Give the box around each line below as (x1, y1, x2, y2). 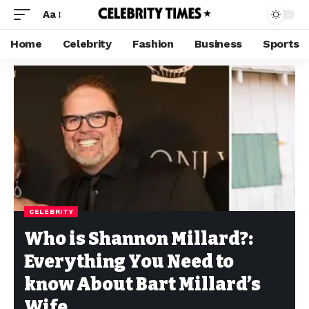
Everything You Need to (24, 251, 234, 272)
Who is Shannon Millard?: (24, 228, 253, 250)
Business (194, 37, 243, 50)
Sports (263, 37, 300, 50)
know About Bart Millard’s (24, 274, 261, 295)
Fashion (132, 37, 174, 50)
